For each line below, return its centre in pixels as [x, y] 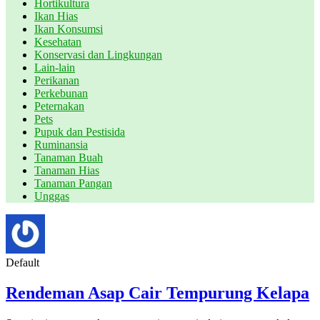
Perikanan [57, 80]
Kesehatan [58, 42]
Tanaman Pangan [73, 183]
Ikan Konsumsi [69, 29]
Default [22, 262]
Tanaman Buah [69, 157]
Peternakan [59, 106]
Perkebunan [61, 93]
